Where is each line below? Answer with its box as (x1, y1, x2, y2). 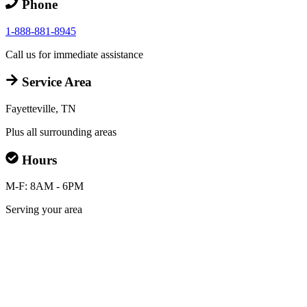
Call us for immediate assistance (5, 48, 143, 60)
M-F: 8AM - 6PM (5, 180, 84, 193)
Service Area (18, 75, 92, 90)
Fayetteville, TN (5, 102, 76, 114)
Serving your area (5, 204, 82, 216)
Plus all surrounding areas (5, 125, 116, 138)
